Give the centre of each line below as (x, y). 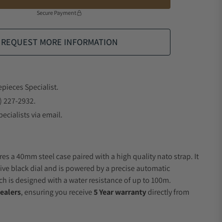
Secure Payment (56, 13)
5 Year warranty (120, 192)
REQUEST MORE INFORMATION (59, 42)
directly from (168, 192)
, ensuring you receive (57, 192)
